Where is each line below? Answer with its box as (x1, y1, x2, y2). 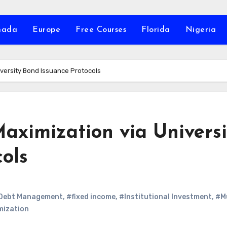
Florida (141, 26, 170, 34)
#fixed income (66, 193, 116, 201)
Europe (32, 26, 60, 34)
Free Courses (75, 26, 126, 34)
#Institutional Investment (119, 193, 212, 201)
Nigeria (185, 26, 216, 34)
